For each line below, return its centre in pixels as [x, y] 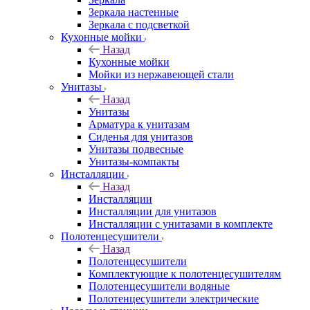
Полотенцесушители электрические [174, 298]
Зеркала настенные [134, 12]
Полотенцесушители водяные [159, 286]
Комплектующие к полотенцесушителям [185, 273]
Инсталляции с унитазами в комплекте [181, 224]
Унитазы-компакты [134, 161]
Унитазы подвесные [136, 149]
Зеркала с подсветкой [139, 24]
